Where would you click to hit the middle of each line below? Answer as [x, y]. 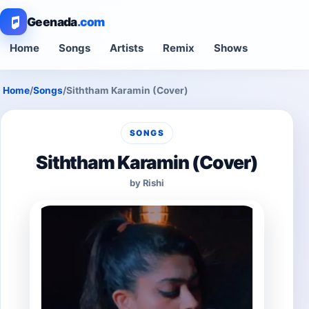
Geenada [52, 22]
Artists [127, 48]
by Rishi [147, 183]
